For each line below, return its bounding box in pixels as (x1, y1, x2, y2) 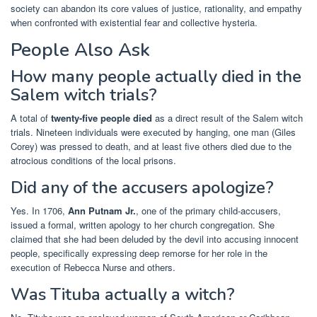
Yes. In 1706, (11, 203, 68, 217)
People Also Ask (11, 37, 150, 62)
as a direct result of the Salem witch (152, 110, 303, 125)
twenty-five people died (51, 110, 152, 125)
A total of (11, 110, 51, 125)
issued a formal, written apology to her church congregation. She (11, 217, 275, 231)
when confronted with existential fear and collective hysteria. (11, 15, 258, 29)
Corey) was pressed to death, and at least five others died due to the (11, 139, 292, 153)
